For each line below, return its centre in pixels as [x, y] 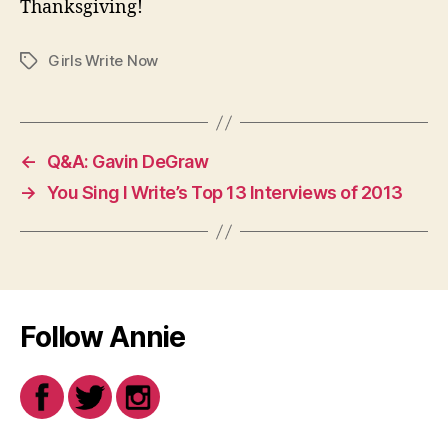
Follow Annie [103, 337]
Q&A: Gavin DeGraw [127, 162]
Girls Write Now [103, 61]
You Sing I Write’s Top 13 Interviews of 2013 [224, 193]
